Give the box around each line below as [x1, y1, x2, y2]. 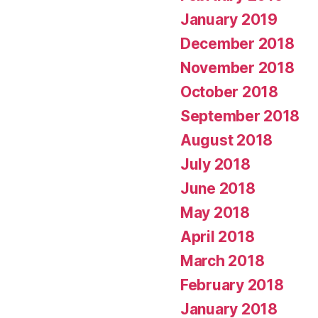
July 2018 [180, 155, 251, 173]
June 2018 [180, 179, 256, 197]
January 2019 [180, 10, 278, 28]
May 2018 [180, 203, 250, 221]
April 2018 [180, 227, 255, 246]
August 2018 [180, 131, 273, 149]
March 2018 [180, 251, 265, 270]
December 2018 [180, 34, 295, 53]
